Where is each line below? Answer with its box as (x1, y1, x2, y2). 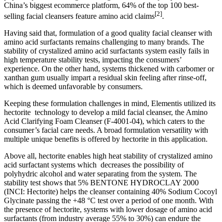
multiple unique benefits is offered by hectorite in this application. (4, 135, 210, 144)
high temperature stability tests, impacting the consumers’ (4, 55, 181, 64)
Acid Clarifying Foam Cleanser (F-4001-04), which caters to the (4, 117, 205, 126)
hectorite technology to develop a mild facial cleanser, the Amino (4, 108, 208, 117)
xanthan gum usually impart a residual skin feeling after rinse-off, (4, 73, 207, 82)
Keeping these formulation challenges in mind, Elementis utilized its (4, 99, 216, 108)
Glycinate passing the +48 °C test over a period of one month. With (4, 196, 214, 205)
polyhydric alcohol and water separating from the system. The (4, 169, 197, 178)
